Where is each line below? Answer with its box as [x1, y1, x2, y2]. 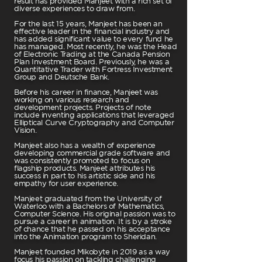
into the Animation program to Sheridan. [14, 232, 157, 241]
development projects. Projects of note [14, 103, 151, 112]
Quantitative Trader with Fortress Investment [14, 65, 173, 74]
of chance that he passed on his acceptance [14, 225, 170, 233]
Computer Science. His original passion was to [14, 209, 175, 218]
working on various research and [14, 95, 129, 104]
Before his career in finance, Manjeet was [14, 88, 158, 96]
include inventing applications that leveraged [14, 111, 174, 119]
